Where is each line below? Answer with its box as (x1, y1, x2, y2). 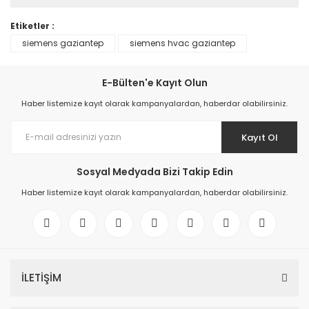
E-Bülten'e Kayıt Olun (101, 76, 208, 90)
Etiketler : (10, 20, 54, 32)
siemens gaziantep (22, 37, 103, 49)
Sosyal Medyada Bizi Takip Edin (76, 165, 233, 179)
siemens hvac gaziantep (130, 37, 235, 49)
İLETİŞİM (21, 270, 61, 285)
